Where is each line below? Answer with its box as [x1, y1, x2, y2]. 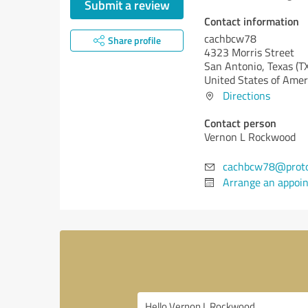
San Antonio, [204, 58, 267, 74]
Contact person [204, 115, 276, 131]
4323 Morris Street [204, 45, 294, 60]
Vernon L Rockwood [204, 129, 296, 144]
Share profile [107, 34, 161, 47]
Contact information [204, 13, 299, 29]
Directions [223, 88, 270, 103]
